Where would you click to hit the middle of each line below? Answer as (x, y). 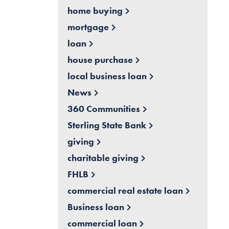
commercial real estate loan (125, 191)
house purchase (100, 60)
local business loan (107, 76)
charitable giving (103, 158)
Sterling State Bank (107, 125)
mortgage (88, 27)
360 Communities (104, 109)
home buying (95, 11)
